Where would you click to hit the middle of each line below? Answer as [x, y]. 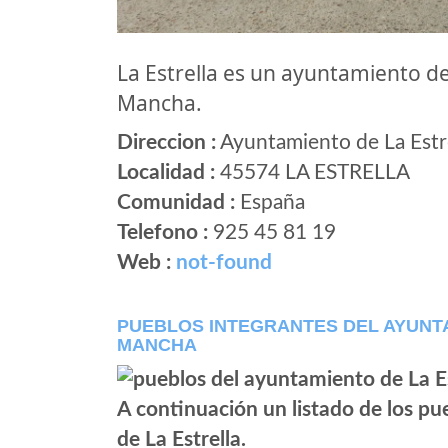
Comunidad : [176, 203]
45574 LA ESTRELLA [312, 173]
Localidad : [166, 173]
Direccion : [166, 143]
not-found [224, 263]
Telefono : [165, 233]
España [270, 203]
